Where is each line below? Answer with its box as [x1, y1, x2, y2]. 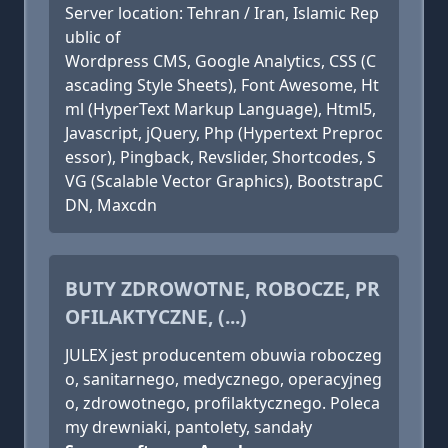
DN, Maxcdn [65, 194, 157, 216]
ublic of [65, 26, 121, 48]
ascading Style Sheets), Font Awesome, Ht [65, 74, 379, 96]
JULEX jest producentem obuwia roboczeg [65, 344, 382, 366]
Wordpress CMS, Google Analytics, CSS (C [65, 50, 376, 72]
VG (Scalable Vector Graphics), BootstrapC [65, 170, 383, 192]
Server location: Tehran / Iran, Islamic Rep [65, 2, 379, 24]
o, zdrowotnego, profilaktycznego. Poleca [65, 392, 380, 414]
